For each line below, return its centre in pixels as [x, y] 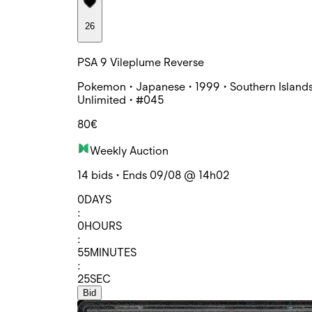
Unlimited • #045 [120, 100]
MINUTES [113, 252]
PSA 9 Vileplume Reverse [141, 62]
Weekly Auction [129, 150]
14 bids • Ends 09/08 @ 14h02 [153, 175]
